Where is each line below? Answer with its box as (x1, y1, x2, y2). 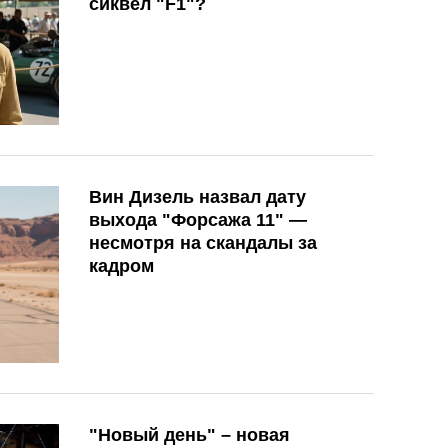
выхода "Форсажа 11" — (89, 209, 307, 230)
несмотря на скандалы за (89, 232, 317, 253)
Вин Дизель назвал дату (89, 186, 306, 207)
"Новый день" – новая (89, 424, 290, 445)
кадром (89, 255, 154, 276)
